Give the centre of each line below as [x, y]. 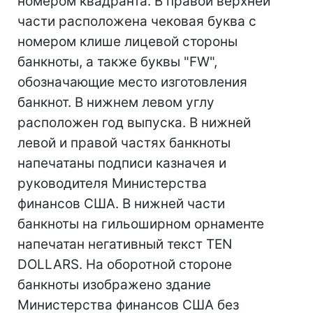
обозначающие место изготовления [132, 82]
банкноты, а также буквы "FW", [117, 62]
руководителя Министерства [112, 183]
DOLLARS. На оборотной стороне [125, 264]
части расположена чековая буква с [137, 21]
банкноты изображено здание [114, 285]
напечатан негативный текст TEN [125, 244]
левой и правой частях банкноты [124, 143]
